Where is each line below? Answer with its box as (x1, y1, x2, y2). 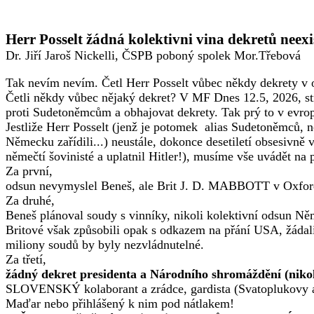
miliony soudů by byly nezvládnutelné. (6, 238, 204, 252)
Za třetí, (6, 252, 46, 266)
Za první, (6, 164, 56, 178)
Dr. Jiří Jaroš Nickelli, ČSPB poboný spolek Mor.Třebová (6, 48, 301, 62)
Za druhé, (6, 193, 58, 207)
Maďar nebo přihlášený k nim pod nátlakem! (6, 296, 234, 310)
